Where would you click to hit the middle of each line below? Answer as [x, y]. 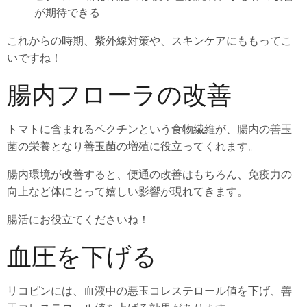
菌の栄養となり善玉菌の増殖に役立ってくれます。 [133, 146]
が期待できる [67, 12]
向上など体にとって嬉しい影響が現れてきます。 [127, 191]
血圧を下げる [82, 256]
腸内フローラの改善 [119, 94]
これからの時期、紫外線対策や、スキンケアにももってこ [149, 40]
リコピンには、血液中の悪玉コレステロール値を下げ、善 [149, 290]
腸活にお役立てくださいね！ [78, 219]
